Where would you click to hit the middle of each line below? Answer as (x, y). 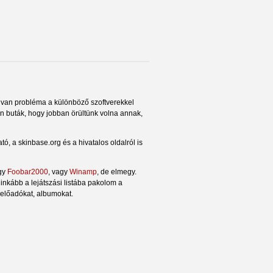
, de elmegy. (117, 172)
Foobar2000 (28, 172)
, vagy (59, 172)
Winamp (83, 172)
